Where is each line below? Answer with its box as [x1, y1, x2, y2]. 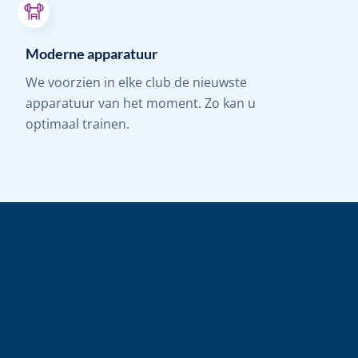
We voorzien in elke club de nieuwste [26, 73, 248, 91]
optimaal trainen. [26, 114, 130, 133]
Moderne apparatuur [26, 44, 158, 62]
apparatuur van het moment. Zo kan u [26, 93, 257, 112]
